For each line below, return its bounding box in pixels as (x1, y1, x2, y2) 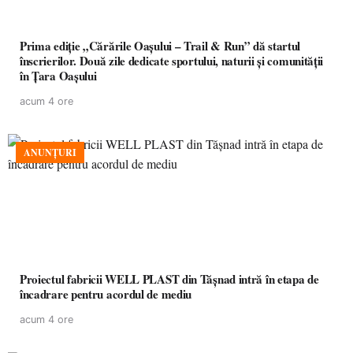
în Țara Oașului (20, 67, 97, 84)
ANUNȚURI (24, 146, 76, 159)
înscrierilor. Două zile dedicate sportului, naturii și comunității (20, 52, 324, 69)
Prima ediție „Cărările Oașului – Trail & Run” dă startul (20, 37, 301, 54)
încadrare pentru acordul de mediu (20, 285, 192, 303)
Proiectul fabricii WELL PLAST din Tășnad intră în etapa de (20, 270, 319, 288)
